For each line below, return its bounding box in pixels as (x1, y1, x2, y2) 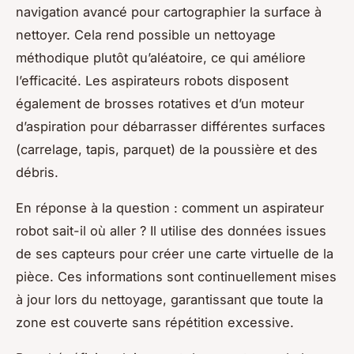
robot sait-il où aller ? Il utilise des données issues (16, 222, 326, 239)
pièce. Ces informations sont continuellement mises (16, 268, 337, 284)
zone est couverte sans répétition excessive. (16, 314, 294, 330)
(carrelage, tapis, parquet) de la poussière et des (16, 141, 318, 157)
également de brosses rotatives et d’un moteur (16, 95, 304, 111)
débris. (16, 164, 58, 180)
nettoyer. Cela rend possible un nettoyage (16, 26, 276, 43)
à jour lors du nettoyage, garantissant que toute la (16, 291, 323, 307)
